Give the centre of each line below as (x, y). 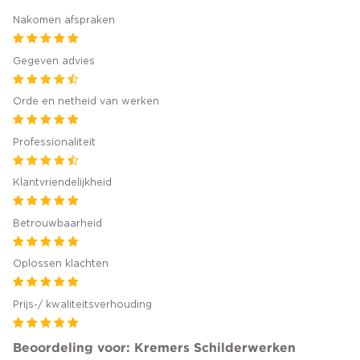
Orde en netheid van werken (86, 102)
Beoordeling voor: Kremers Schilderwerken (154, 347)
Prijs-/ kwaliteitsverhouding (82, 304)
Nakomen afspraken (64, 20)
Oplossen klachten (61, 264)
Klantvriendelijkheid (62, 183)
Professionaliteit (54, 142)
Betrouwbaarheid (57, 223)
